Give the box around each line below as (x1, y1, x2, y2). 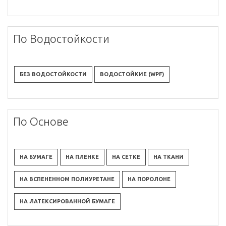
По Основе (13, 115, 69, 128)
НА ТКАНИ (153, 154, 184, 160)
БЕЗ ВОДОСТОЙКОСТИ (20, 71, 87, 78)
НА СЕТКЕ (112, 154, 140, 160)
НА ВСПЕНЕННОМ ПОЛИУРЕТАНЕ (20, 176, 115, 183)
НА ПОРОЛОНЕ (128, 176, 171, 183)
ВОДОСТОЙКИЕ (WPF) (100, 71, 164, 78)
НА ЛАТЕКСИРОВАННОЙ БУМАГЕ (20, 198, 115, 205)
